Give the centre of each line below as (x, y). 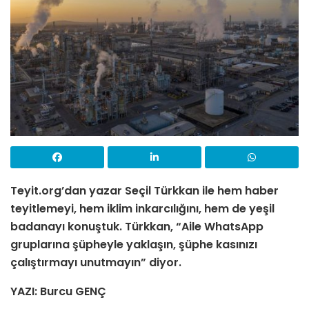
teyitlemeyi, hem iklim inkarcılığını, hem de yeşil (142, 209)
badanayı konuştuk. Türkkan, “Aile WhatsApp (137, 227)
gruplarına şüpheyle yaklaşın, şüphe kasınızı (134, 245)
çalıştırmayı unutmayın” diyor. (96, 263)
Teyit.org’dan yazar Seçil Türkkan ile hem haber (144, 191)
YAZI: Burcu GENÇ (58, 292)
